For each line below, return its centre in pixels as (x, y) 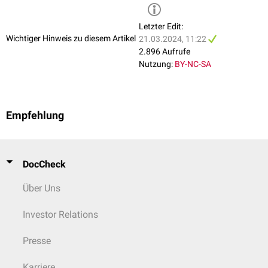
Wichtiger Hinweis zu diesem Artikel (71, 38)
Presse (37, 241)
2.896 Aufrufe (165, 52)
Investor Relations (60, 214)
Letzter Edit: (161, 27)
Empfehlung (35, 116)
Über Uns (42, 188)
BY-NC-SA (193, 64)
